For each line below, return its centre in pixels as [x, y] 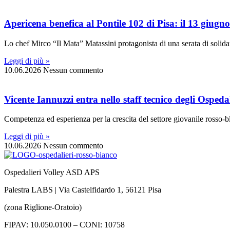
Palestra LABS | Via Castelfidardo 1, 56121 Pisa [83, 190]
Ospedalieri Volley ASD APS [52, 172]
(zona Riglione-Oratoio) [43, 207]
